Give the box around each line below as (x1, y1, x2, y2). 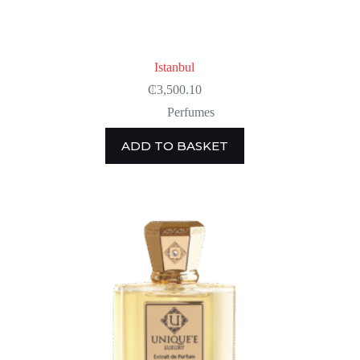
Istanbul (154, 59, 195, 74)
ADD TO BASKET (121, 137, 228, 153)
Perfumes (166, 104, 215, 119)
